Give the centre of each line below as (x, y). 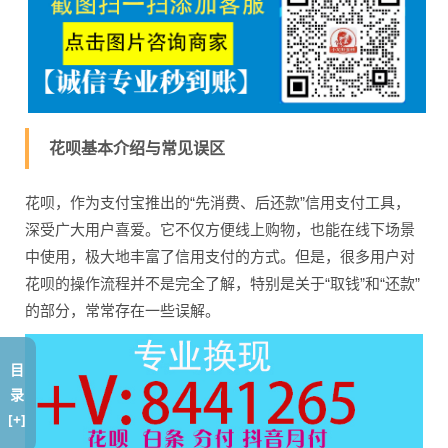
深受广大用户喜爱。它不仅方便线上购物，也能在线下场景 (220, 229)
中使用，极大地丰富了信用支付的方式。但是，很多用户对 (220, 256)
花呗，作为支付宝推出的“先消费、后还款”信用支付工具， (217, 202)
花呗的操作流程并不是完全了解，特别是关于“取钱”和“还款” (222, 283)
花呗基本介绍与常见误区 (137, 148)
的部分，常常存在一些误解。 (122, 310)
